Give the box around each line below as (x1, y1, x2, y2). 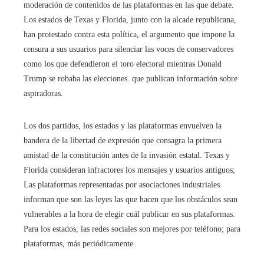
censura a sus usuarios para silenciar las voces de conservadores (24, 45, 233, 54)
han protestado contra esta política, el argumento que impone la (24, 30, 235, 39)
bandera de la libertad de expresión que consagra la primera (24, 136, 222, 146)
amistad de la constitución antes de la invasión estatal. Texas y (24, 151, 230, 160)
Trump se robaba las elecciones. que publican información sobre (24, 74, 237, 84)
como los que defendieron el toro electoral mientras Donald (24, 60, 222, 69)
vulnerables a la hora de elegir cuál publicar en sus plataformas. (24, 210, 235, 219)
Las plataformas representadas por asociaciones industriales (24, 180, 220, 190)
